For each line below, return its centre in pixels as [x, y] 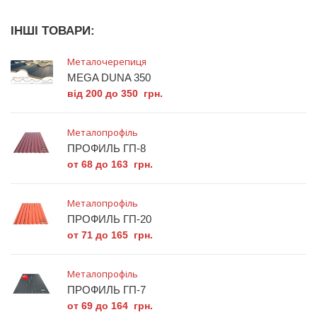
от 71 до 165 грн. [110, 235]
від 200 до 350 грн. [115, 93]
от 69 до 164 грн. [110, 305]
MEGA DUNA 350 [109, 77]
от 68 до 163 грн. [110, 164]
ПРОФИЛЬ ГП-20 [109, 219]
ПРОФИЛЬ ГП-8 [106, 148]
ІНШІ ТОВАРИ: [53, 30]
